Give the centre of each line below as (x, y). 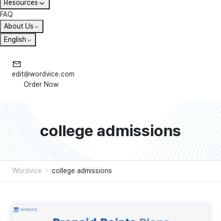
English (15, 40)
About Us (19, 26)
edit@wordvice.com (43, 74)
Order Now (41, 84)
